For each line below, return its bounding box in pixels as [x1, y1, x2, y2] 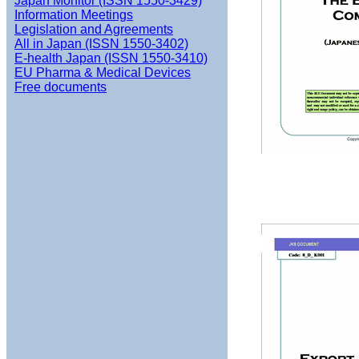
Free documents [14, 80, 107, 94]
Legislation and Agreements [14, 22, 173, 36]
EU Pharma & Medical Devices [14, 66, 191, 79]
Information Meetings [14, 8, 133, 22]
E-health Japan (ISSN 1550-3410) [14, 51, 208, 65]
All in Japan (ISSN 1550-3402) [14, 37, 188, 50]
